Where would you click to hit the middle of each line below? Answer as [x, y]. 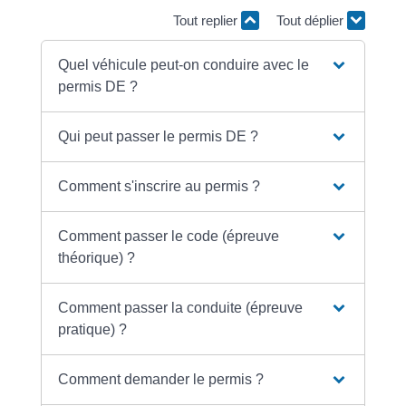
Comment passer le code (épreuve [169, 236]
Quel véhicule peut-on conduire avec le [184, 64]
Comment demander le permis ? [161, 379]
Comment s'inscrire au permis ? [159, 186]
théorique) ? [97, 257]
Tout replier [208, 20]
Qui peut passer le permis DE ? [159, 136]
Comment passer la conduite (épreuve [181, 307]
